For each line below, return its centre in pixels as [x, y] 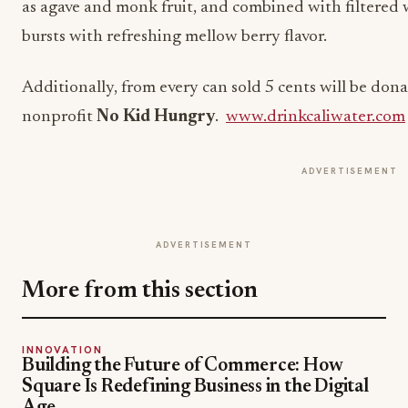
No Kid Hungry [156, 117]
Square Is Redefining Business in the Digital [195, 388]
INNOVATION [62, 349]
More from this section [140, 291]
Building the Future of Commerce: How [183, 367]
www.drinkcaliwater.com [316, 117]
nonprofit [59, 117]
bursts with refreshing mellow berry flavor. [176, 37]
